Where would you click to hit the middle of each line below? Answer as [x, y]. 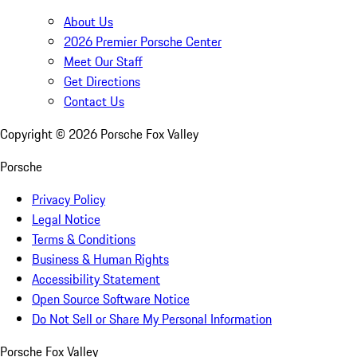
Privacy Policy [69, 200]
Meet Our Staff [103, 62]
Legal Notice [66, 220]
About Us [88, 22]
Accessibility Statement [96, 279]
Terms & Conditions [84, 239]
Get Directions [102, 82]
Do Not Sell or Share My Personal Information [152, 319]
